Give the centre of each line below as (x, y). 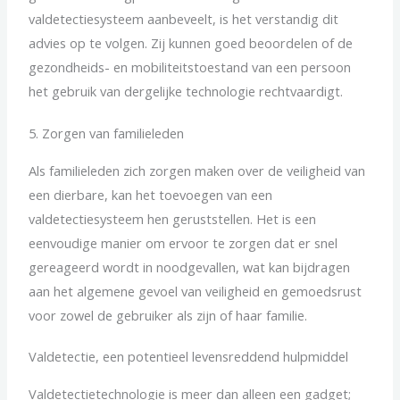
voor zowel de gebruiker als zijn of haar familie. (168, 315)
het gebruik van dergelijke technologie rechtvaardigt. (186, 92)
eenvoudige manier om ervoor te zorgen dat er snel (183, 242)
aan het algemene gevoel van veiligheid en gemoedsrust (196, 291)
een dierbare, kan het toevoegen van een (151, 194)
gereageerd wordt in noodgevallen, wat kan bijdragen (190, 267)
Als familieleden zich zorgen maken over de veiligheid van (197, 170)
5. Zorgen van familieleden (107, 133)
